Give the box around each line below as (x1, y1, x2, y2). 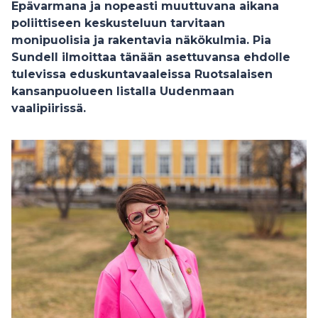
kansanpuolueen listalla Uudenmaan (11, 84, 234, 98)
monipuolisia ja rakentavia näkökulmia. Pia (11, 33, 271, 47)
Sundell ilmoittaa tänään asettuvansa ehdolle (11, 50, 290, 64)
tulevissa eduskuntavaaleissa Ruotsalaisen (11, 67, 273, 81)
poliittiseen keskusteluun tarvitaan (11, 16, 225, 30)
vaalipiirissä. (11, 102, 86, 115)
